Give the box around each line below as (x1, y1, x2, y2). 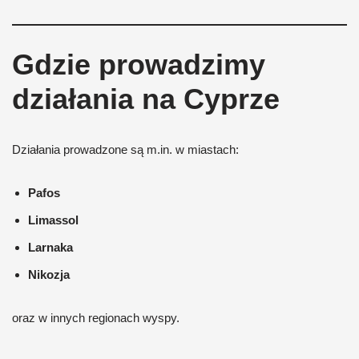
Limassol (28, 213, 79, 227)
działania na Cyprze (12, 83, 280, 115)
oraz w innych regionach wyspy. (12, 311, 179, 325)
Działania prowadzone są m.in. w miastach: (12, 143, 239, 156)
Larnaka (28, 240, 73, 254)
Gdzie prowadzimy (12, 48, 265, 81)
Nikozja (28, 268, 70, 281)
